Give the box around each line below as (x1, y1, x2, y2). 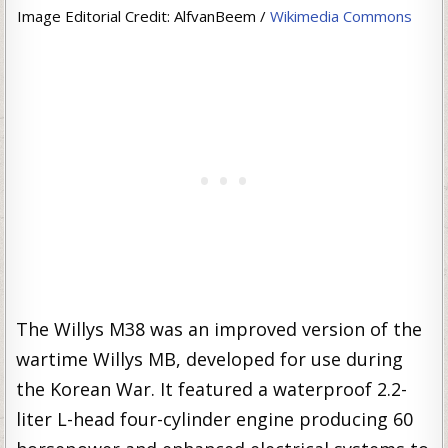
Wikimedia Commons (269, 6, 412, 26)
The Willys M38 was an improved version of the (16, 317, 423, 341)
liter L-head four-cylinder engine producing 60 (16, 407, 414, 431)
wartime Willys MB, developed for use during (16, 347, 404, 371)
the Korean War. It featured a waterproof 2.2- (16, 377, 408, 401)
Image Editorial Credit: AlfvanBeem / (16, 6, 270, 26)
